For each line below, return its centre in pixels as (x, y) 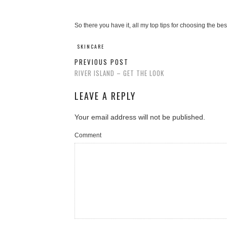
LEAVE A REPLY (105, 96)
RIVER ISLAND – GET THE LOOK (119, 73)
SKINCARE (91, 47)
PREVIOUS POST (102, 62)
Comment (88, 136)
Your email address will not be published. (140, 117)
